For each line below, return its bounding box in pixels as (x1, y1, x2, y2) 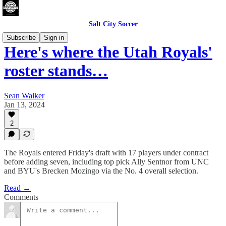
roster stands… (4, 62, 108, 80)
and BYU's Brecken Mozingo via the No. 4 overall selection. (4, 166, 198, 175)
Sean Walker (4, 91, 44, 100)
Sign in (44, 34, 64, 41)
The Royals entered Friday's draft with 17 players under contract (4, 148, 208, 157)
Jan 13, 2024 (4, 100, 45, 109)
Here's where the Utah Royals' (4, 43, 212, 62)
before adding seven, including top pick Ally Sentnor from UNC (4, 157, 209, 166)
